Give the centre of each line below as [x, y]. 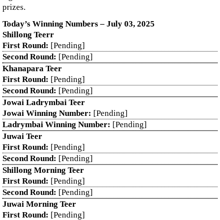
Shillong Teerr [28, 35]
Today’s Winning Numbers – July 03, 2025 [79, 24]
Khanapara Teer [32, 69]
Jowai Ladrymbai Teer [44, 102]
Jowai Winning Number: [47, 113]
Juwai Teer [22, 136]
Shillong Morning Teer [43, 170]
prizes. [14, 7]
